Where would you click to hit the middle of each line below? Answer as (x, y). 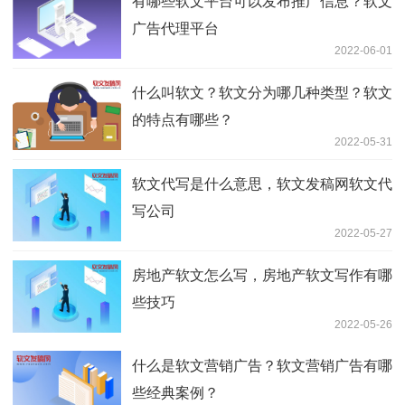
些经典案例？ (175, 393)
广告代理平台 (175, 29)
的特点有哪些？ (183, 120)
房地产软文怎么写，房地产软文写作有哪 (262, 276)
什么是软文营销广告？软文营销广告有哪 (262, 366)
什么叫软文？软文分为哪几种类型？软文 (262, 93)
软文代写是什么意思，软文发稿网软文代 (262, 184)
